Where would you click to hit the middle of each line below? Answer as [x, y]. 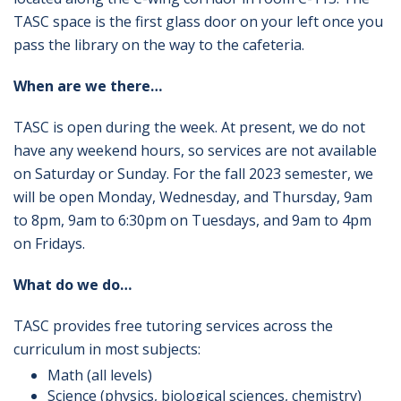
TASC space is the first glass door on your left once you [198, 21]
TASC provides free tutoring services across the [173, 326]
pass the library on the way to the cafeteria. [159, 45]
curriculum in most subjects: [107, 349]
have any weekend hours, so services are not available [195, 150]
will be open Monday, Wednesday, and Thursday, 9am [193, 197]
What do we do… [73, 285]
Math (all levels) [99, 375]
